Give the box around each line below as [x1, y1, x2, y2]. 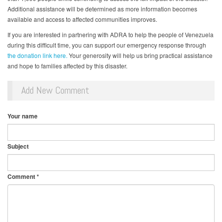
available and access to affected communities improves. [7, 15, 157, 24]
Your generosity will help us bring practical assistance [67, 51, 213, 60]
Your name [7, 111, 38, 121]
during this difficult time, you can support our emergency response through [7, 41, 206, 50]
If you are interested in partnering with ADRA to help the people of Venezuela [7, 30, 214, 39]
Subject [7, 142, 29, 151]
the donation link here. [7, 51, 67, 60]
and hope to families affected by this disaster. [7, 61, 127, 70]
